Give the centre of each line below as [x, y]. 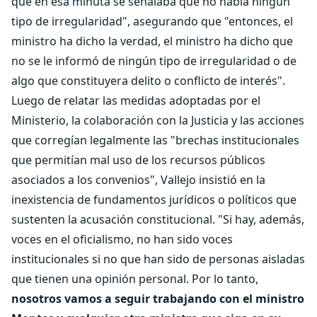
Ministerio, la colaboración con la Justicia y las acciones [158, 120]
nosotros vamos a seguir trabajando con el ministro [158, 299]
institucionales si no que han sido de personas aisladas [158, 259]
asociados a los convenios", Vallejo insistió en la [138, 180]
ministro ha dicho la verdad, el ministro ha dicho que [152, 41]
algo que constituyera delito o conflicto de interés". [148, 81]
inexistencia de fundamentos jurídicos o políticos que [154, 200]
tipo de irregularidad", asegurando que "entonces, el [152, 21]
